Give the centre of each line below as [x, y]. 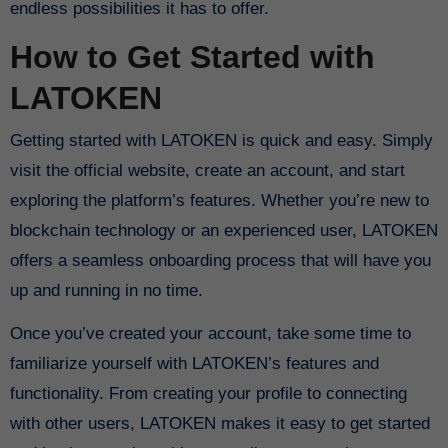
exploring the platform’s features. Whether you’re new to [219, 200]
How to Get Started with [192, 57]
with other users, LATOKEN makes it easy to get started [219, 423]
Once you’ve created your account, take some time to [210, 333]
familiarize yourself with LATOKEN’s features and [194, 363]
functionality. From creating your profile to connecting [208, 393]
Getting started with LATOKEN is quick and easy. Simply [16, 140]
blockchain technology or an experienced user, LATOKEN [223, 230]
